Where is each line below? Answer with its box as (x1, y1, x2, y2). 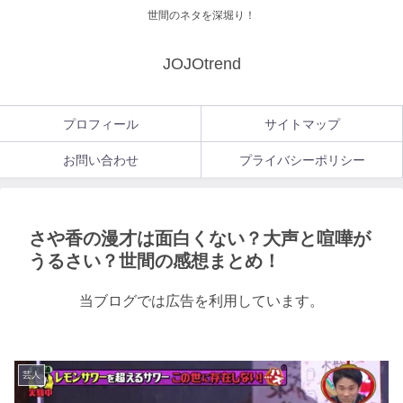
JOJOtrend (162, 55, 241, 74)
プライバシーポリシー (238, 153, 365, 168)
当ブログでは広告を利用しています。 (79, 293, 324, 309)
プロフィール (62, 117, 139, 132)
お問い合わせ (62, 153, 139, 168)
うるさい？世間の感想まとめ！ (29, 251, 281, 272)
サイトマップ (264, 117, 340, 132)
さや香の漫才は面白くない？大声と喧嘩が (29, 228, 371, 249)
